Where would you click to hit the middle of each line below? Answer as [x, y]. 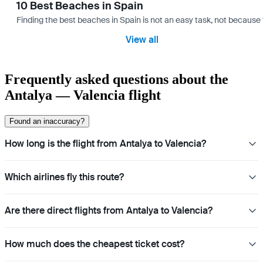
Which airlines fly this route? [64, 177]
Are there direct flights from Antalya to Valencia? [109, 211]
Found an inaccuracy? [47, 122]
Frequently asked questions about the [117, 80]
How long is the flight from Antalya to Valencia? [105, 144]
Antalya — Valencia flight [83, 95]
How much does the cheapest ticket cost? [95, 244]
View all [142, 40]
